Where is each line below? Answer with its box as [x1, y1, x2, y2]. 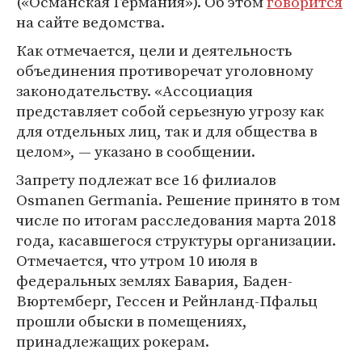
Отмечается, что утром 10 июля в [16, 250, 258, 271]
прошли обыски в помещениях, [16, 310, 247, 332]
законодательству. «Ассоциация [16, 80, 253, 102]
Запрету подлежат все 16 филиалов [16, 169, 276, 191]
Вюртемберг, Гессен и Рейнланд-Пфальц [16, 290, 318, 312]
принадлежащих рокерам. [16, 330, 209, 352]
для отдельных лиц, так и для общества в [16, 120, 318, 142]
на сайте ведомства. [16, 11, 165, 33]
